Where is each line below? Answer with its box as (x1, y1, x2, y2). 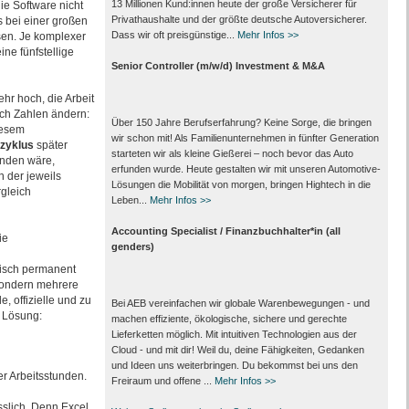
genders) (110, 241, 154, 252)
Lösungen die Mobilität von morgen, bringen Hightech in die (110, 179, 371, 190)
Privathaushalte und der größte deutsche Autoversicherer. (110, 14, 367, 25)
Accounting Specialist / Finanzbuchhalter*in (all (110, 225, 341, 236)
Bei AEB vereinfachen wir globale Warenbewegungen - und (110, 298, 370, 309)
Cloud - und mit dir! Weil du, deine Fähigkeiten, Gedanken (110, 344, 364, 355)
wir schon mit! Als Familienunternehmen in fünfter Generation (110, 132, 379, 143)
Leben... (110, 194, 150, 205)
